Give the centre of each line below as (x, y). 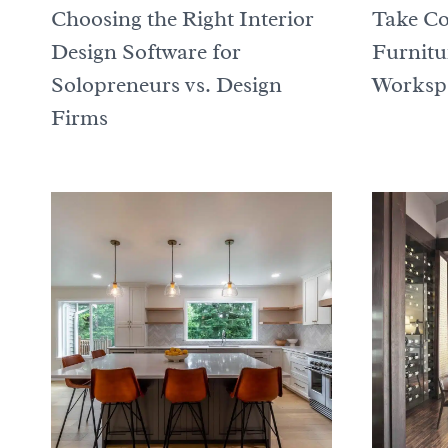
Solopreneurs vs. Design (166, 85)
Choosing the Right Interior (182, 19)
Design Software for (146, 52)
